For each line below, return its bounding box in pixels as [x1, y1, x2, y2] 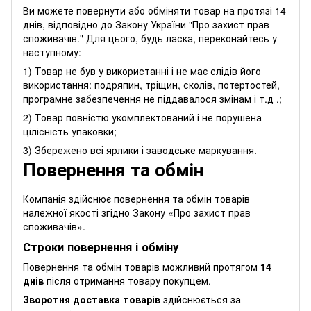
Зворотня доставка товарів [23, 292, 160, 307]
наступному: [23, 44, 81, 59]
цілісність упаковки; [23, 124, 117, 138]
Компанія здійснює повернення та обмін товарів [23, 191, 250, 205]
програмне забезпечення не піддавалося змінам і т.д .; [23, 91, 282, 106]
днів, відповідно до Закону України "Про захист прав [23, 17, 269, 31]
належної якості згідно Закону [23, 205, 168, 219]
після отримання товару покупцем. [44, 274, 211, 288]
